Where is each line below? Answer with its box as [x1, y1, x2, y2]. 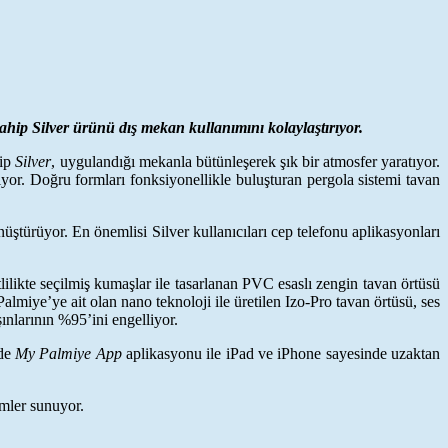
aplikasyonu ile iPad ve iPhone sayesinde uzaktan [121, 344, 441, 362]
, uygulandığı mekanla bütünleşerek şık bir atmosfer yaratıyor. [51, 152, 441, 170]
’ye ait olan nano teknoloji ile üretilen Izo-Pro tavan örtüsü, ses [47, 292, 440, 310]
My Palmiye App [15, 344, 122, 362]
